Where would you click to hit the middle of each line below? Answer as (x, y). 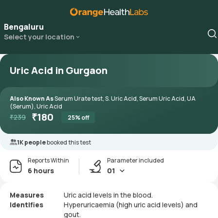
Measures (27, 195)
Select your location (39, 37)
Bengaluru (24, 27)
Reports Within (48, 160)
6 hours (41, 171)
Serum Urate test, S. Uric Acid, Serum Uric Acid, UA (125, 99)
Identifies (27, 205)
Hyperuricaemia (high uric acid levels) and (131, 205)
